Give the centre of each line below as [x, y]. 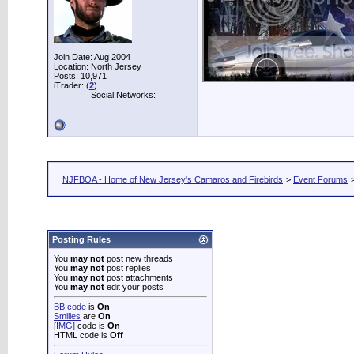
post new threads [139, 258]
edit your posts [134, 287]
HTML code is [82, 335]
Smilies [67, 316]
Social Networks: [123, 95]
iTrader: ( [72, 85]
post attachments [139, 277]
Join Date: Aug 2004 [92, 57]
